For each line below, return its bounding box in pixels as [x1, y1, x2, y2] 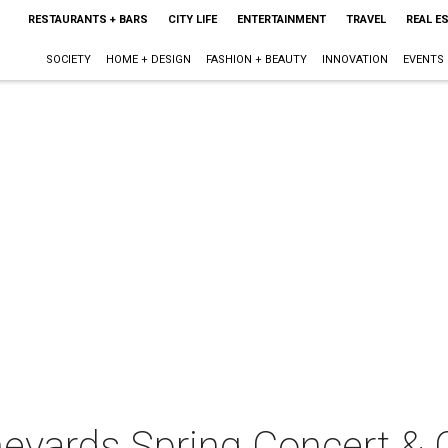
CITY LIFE [167, 13, 217, 26]
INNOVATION [321, 53, 388, 66]
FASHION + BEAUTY [205, 53, 307, 66]
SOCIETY [45, 53, 91, 66]
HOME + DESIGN [105, 53, 191, 66]
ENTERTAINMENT [236, 13, 326, 26]
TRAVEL [345, 13, 386, 26]
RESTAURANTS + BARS [27, 13, 148, 26]
